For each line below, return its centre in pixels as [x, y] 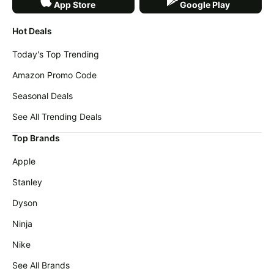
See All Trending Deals [57, 117]
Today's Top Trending [56, 54]
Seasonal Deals [43, 96]
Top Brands [36, 138]
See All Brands [41, 265]
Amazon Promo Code [54, 75]
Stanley [27, 182]
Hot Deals [32, 31]
